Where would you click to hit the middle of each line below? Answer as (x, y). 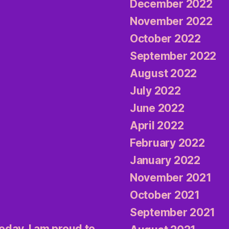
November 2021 (171, 178)
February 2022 (167, 143)
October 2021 (165, 195)
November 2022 (171, 21)
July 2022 (155, 91)
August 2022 (164, 74)
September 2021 (173, 213)
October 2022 (165, 39)
